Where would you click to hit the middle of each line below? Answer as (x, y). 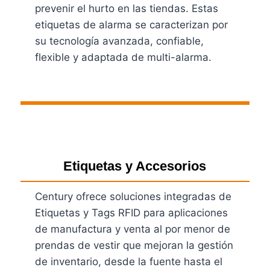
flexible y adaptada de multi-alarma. (124, 57)
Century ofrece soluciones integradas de (133, 196)
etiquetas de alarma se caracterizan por (132, 24)
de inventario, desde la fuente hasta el (129, 261)
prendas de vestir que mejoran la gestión (134, 245)
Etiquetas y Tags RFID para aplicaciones (132, 212)
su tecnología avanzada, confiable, (120, 41)
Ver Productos (70, 93)
